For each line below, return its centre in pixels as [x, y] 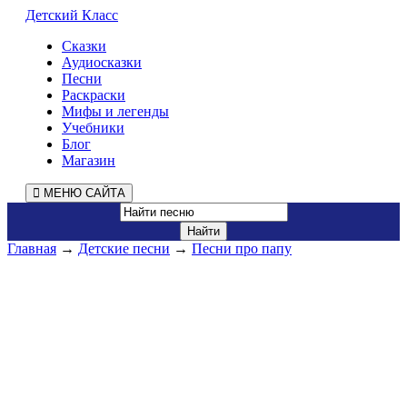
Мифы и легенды [115, 111]
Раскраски [94, 95]
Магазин [89, 160]
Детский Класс [72, 15]
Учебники [93, 128]
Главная [32, 248]
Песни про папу [242, 248]
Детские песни [124, 248]
